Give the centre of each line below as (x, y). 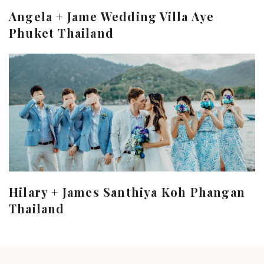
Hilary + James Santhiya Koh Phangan (127, 192)
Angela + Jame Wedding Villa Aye (112, 16)
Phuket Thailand (61, 32)
